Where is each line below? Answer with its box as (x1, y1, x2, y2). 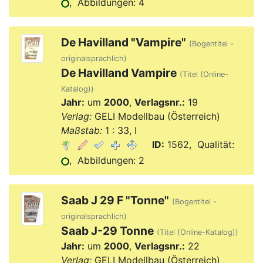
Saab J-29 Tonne (60, 224, 154, 238)
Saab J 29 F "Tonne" (60, 193, 169, 207)
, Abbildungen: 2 (69, 154, 144, 166)
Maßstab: (60, 124, 102, 136)
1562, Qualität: (164, 139, 234, 150)
